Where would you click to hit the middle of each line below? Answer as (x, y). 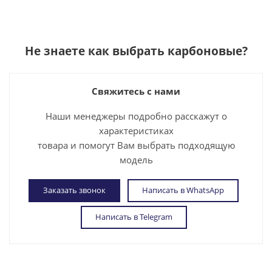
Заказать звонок (74, 190)
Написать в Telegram (134, 217)
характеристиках (136, 131)
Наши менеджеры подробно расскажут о (136, 116)
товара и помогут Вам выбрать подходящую (136, 145)
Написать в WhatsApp (183, 190)
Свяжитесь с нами (136, 91)
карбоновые (205, 51)
